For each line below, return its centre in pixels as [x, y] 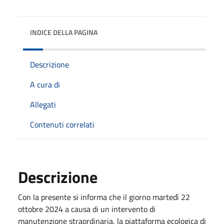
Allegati [43, 104]
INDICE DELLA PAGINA [64, 32]
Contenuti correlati [62, 124]
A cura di [45, 84]
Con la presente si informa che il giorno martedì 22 [104, 197]
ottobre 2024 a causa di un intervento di [87, 209]
